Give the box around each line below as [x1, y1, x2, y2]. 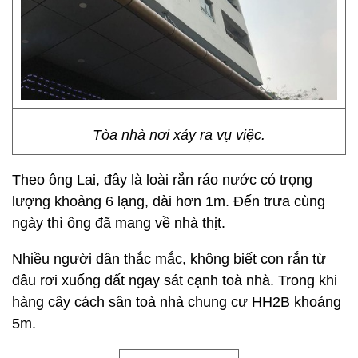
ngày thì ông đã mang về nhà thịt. [12, 215, 225, 231]
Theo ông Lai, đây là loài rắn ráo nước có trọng [12, 172, 312, 188]
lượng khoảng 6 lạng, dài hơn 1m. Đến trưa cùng [12, 193, 325, 209]
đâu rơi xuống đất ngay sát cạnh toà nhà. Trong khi [12, 272, 337, 288]
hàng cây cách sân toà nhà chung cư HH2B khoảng [12, 294, 341, 310]
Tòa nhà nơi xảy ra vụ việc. [93, 127, 265, 143]
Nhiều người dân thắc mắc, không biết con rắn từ [12, 251, 326, 267]
